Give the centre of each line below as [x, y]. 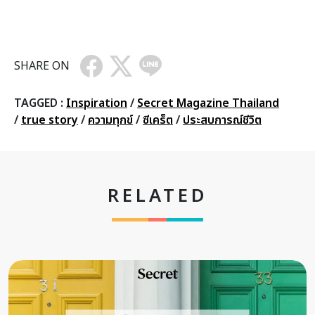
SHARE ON [42, 66]
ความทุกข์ [110, 120]
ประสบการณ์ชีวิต [222, 120]
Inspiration [97, 103]
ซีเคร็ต [158, 120]
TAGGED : [40, 103]
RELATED [157, 196]
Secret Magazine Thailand [208, 103]
